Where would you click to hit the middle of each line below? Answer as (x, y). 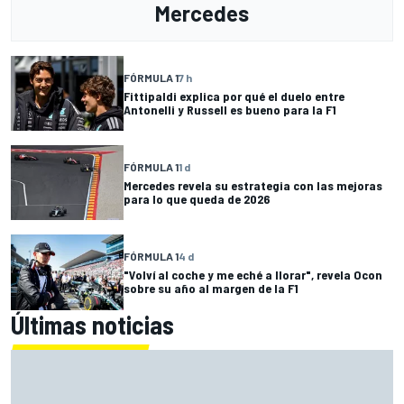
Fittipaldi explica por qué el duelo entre (234, 96)
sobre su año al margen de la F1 (211, 288)
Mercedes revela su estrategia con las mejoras (253, 185)
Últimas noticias (92, 324)
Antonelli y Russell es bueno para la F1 (230, 109)
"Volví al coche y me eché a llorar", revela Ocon (253, 274)
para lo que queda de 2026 (197, 198)
